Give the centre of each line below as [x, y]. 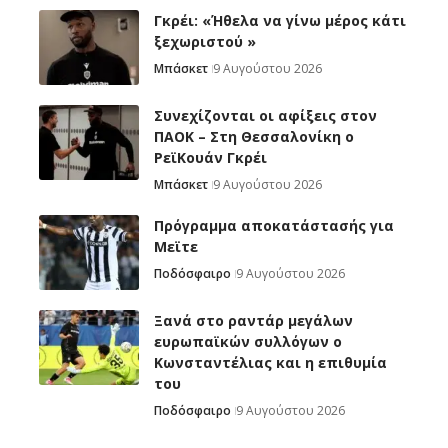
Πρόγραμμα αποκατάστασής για [274, 226]
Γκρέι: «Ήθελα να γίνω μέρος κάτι [280, 21]
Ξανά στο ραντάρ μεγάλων [253, 321]
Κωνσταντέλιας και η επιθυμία [270, 363]
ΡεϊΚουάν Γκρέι [210, 158]
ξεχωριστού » [205, 42]
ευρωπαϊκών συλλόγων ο [248, 342]
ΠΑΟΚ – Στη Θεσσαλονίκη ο [254, 137]
